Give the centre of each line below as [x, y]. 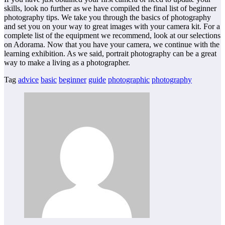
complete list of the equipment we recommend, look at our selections [112, 36]
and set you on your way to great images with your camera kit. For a [112, 27]
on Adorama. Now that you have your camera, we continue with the [112, 45]
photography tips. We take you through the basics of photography [107, 18]
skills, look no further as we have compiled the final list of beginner [110, 9]
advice [28, 80]
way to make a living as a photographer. [67, 63]
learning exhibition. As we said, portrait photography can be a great [110, 54]
